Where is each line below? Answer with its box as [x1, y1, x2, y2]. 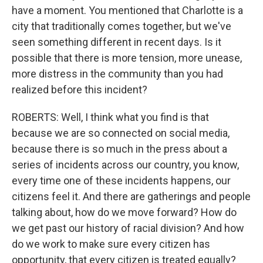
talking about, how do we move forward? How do [12, 206, 237, 218]
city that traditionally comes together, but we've [12, 20, 231, 32]
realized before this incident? [12, 83, 147, 96]
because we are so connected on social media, [12, 127, 230, 139]
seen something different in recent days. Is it [12, 36, 221, 48]
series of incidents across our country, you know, [12, 159, 239, 171]
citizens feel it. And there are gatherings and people [12, 190, 251, 203]
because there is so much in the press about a [12, 143, 227, 155]
